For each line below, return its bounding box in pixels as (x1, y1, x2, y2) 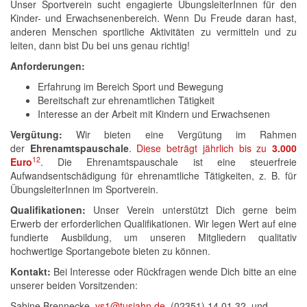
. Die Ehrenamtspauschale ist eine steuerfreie (40, 155, 297, 169)
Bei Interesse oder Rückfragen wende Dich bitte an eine (51, 265, 297, 278)
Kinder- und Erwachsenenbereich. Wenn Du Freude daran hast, (10, 11, 297, 25)
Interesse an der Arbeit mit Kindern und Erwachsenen (38, 107, 270, 121)
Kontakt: (10, 265, 51, 278)
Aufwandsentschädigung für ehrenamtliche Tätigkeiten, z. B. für (10, 169, 297, 182)
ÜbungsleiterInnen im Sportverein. (10, 182, 158, 196)
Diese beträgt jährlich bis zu (136, 141, 273, 155)
